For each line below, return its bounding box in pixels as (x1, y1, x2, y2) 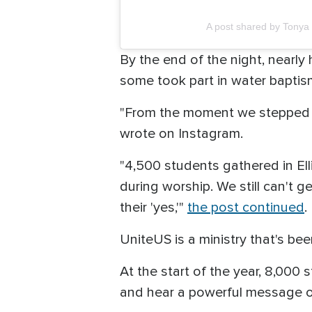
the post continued (187, 199, 304, 217)
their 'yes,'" (120, 199, 187, 217)
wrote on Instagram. (120, 125, 247, 143)
